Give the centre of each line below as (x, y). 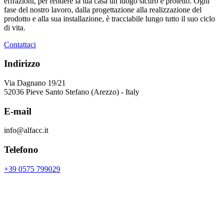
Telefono (21, 150)
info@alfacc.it (26, 130)
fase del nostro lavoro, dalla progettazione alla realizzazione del (103, 9)
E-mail (18, 111)
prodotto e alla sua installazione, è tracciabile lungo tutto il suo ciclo (110, 18)
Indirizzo (22, 64)
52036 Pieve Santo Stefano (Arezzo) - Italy (72, 92)
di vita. (15, 27)
